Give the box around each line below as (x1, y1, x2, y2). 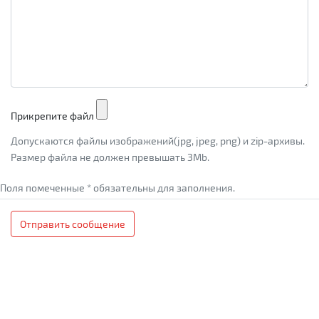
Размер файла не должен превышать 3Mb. (11, 151, 209, 164)
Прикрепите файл (11, 110, 94, 122)
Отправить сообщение (20, 218, 125, 231)
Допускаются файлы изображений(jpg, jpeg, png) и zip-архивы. (11, 135, 305, 147)
